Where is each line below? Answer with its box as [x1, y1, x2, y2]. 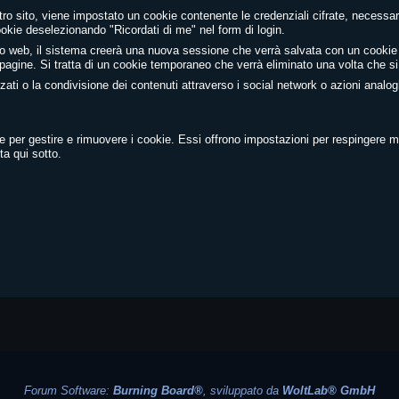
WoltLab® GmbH [282, 384, 375, 397]
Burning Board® [113, 384, 203, 397]
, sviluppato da [203, 384, 282, 397]
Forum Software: [24, 384, 113, 397]
